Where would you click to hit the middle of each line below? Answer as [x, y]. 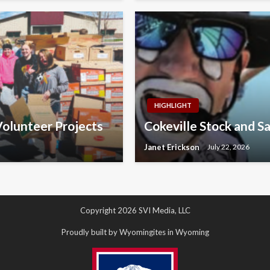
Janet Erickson [173, 147]
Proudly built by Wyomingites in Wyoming [135, 232]
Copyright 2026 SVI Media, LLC [135, 210]
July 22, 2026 [228, 147]
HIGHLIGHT [173, 105]
